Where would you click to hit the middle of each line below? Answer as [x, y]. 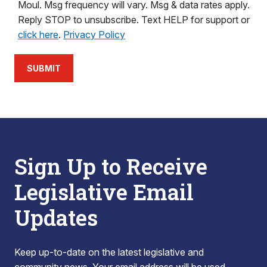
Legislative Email [104, 192]
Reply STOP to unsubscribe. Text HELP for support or [134, 20]
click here [38, 35]
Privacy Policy [94, 35]
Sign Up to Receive [111, 166]
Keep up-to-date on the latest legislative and [109, 252]
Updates [56, 218]
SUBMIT [44, 68]
